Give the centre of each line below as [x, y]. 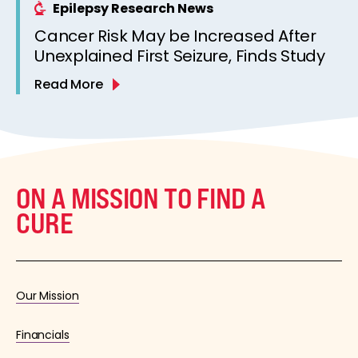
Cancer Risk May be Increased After [175, 36]
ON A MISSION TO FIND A [141, 197]
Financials [43, 334]
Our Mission [48, 295]
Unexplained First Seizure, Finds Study [180, 56]
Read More [69, 84]
